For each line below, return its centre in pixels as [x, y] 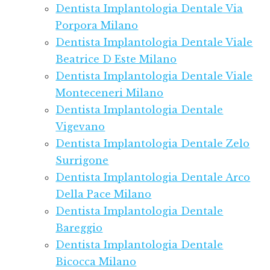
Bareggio [79, 228]
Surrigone [82, 161]
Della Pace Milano [104, 194]
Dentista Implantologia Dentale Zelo [153, 144]
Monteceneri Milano [110, 93]
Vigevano [80, 127]
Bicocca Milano [96, 262]
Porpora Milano [97, 26]
